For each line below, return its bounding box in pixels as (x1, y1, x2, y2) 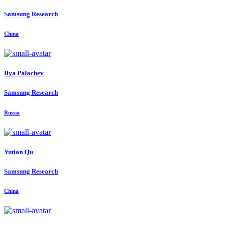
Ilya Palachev (4, 69, 44, 77)
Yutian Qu (4, 148, 33, 156)
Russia (4, 109, 20, 116)
